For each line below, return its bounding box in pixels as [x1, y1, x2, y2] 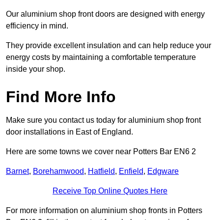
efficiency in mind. [6, 22, 70, 30]
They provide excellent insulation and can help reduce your [6, 41, 211, 50]
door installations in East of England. [6, 128, 133, 137]
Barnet [6, 167, 29, 176]
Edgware [147, 167, 179, 176]
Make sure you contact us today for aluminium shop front [6, 116, 201, 125]
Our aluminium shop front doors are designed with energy [6, 10, 205, 19]
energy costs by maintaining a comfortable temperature [6, 53, 196, 62]
